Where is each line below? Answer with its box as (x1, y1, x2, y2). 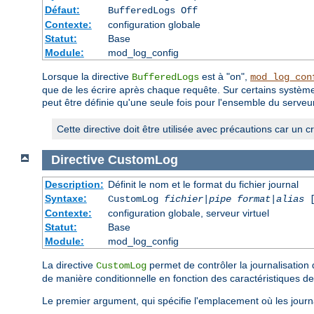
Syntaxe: (44, 192, 87, 204)
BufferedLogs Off (107, 5, 198, 17)
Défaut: (44, 4, 80, 16)
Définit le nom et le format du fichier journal (107, 178, 299, 190)
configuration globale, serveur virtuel (107, 207, 269, 219)
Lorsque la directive (42, 71, 132, 83)
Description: (44, 178, 104, 190)
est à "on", (199, 71, 250, 83)
